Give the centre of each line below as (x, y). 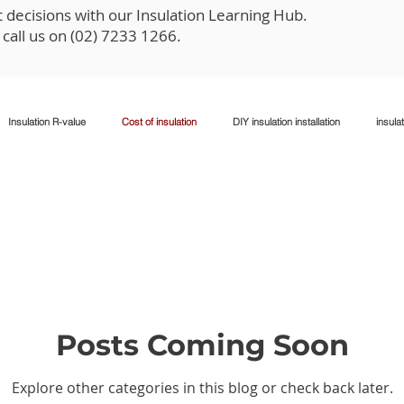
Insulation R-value (47, 121)
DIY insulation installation (286, 121)
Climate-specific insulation (142, 193)
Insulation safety (271, 193)
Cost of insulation (159, 121)
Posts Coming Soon (202, 345)
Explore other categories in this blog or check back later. (202, 388)
